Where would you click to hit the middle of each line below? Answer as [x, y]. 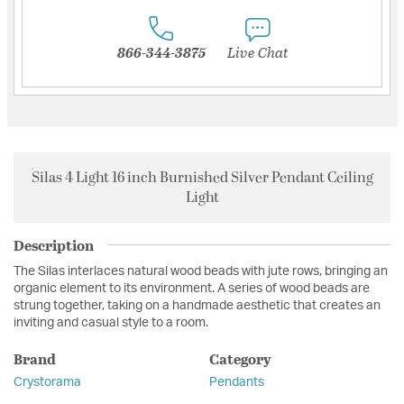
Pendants [236, 382]
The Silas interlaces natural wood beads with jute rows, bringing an [201, 271]
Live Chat [257, 51]
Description [54, 244]
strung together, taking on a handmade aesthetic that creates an [197, 305]
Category [240, 358]
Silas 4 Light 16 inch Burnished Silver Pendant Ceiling [202, 177]
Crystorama [47, 382]
